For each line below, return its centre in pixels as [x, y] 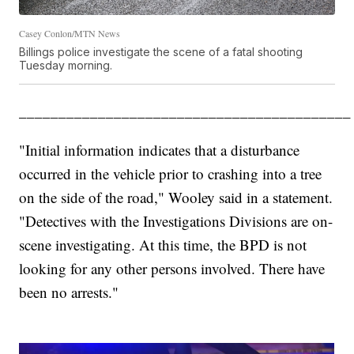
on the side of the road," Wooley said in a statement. [176, 197]
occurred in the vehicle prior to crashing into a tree [171, 173]
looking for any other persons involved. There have [172, 268]
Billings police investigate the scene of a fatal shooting [161, 51]
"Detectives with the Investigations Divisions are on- [176, 220]
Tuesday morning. [66, 65]
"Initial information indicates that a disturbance [160, 149]
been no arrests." [69, 292]
